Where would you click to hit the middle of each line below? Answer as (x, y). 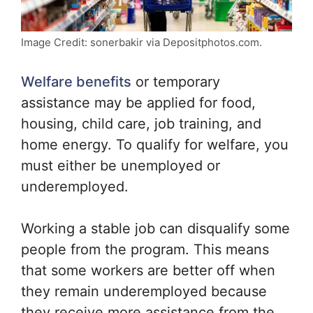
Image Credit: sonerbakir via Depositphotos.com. (141, 42)
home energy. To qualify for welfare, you (155, 144)
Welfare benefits (76, 81)
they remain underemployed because (144, 291)
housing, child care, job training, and (141, 123)
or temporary (176, 81)
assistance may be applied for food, (138, 102)
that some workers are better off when (148, 270)
